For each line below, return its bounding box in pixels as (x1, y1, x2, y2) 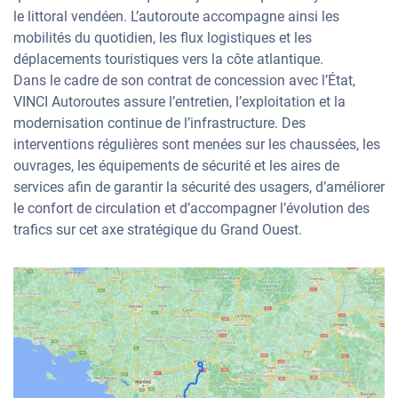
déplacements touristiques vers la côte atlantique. (13, 51, 323, 68)
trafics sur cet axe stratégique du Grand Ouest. (13, 221, 302, 238)
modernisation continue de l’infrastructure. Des (13, 115, 306, 131)
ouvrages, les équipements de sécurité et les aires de (13, 157, 339, 174)
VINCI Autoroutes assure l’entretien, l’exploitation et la (13, 93, 346, 110)
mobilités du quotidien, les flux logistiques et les (13, 29, 312, 46)
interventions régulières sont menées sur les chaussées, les (13, 136, 380, 153)
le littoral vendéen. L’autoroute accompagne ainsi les (13, 8, 339, 25)
